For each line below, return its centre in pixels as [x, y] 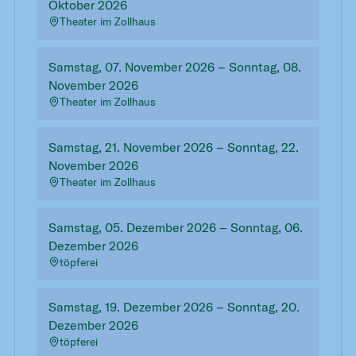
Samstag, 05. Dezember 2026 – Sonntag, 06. [175, 227]
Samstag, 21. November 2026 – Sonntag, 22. [173, 147]
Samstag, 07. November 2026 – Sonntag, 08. [174, 67]
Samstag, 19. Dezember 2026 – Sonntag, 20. [174, 307]
